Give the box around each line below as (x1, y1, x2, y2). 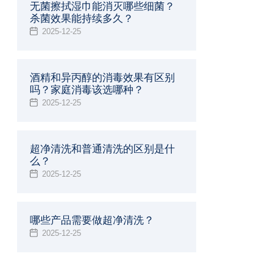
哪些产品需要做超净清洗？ (30, 214, 154, 226)
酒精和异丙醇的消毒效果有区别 (30, 71, 175, 83)
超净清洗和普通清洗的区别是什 (30, 143, 175, 155)
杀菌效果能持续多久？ (30, 12, 133, 24)
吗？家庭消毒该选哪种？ (30, 83, 144, 96)
